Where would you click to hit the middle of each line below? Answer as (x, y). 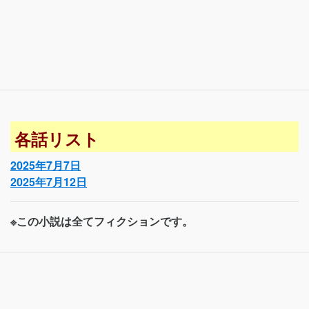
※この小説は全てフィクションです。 (102, 221)
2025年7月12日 (49, 181)
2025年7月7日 (46, 165)
